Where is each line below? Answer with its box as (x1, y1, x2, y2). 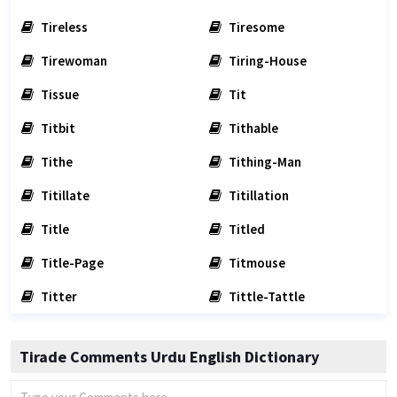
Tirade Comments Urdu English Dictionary (19, 346, 319, 367)
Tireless (38, 19, 88, 35)
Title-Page (38, 254, 104, 271)
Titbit (38, 120, 75, 136)
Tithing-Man (226, 153, 301, 170)
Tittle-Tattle (226, 288, 305, 305)
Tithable (226, 120, 278, 136)
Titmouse (226, 254, 285, 271)
